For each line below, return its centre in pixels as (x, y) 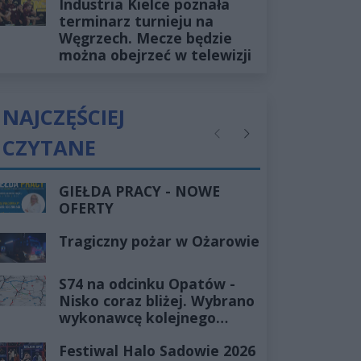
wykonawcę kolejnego (137, 318)
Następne (263, 141)
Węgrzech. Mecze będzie (145, 37)
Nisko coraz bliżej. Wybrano (156, 301)
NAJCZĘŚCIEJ (64, 117)
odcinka (86, 335)
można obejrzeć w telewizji (155, 54)
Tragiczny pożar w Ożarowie (159, 241)
